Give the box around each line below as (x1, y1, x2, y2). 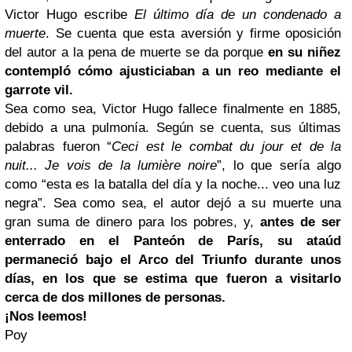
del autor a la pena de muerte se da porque (5, 45, 268, 60)
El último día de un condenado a (134, 7, 341, 22)
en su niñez (268, 45, 341, 60)
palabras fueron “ (5, 139, 112, 154)
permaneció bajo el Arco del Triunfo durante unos (5, 252, 341, 267)
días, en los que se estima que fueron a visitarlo (5, 271, 341, 286)
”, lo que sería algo (217, 158, 342, 173)
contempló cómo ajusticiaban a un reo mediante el (5, 64, 341, 79)
